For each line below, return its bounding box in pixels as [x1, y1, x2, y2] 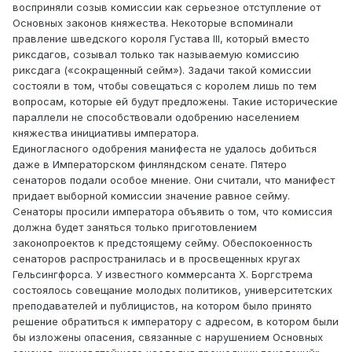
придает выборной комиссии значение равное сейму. [13, 189, 290, 203]
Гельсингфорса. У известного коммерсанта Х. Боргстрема [13, 268, 313, 281]
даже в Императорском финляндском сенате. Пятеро [13, 158, 287, 171]
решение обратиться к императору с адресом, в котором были [13, 315, 339, 328]
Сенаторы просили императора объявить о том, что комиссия [13, 205, 332, 218]
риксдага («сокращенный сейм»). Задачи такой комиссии [13, 64, 311, 77]
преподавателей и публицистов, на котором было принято [13, 299, 312, 313]
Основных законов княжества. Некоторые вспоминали [13, 16, 293, 30]
